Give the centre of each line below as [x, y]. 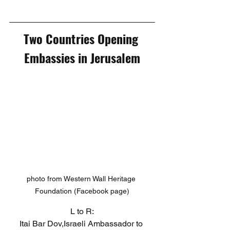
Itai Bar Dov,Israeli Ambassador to [82, 224]
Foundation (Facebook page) [82, 191]
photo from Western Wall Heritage [82, 179]
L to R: [82, 212]
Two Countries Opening [82, 38]
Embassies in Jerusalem [82, 57]
